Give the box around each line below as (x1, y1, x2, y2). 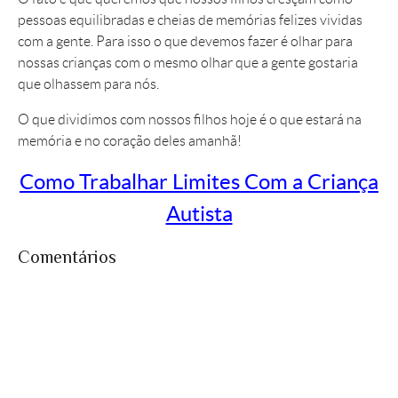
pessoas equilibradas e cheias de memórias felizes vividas (18, 12, 362, 28)
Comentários (18, 247, 116, 267)
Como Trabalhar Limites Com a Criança (20, 170, 378, 195)
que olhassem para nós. (18, 76, 159, 92)
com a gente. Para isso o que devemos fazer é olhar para (18, 34, 353, 50)
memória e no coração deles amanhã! (18, 133, 242, 149)
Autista (165, 202, 233, 227)
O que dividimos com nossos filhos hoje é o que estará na (18, 112, 362, 128)
